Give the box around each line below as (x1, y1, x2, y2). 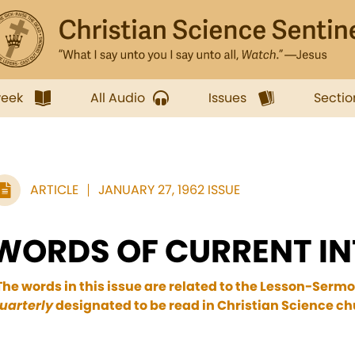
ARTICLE (30, 181, 78, 199)
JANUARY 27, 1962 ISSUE (98, 181, 240, 199)
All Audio (90, 89, 145, 107)
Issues (208, 89, 246, 107)
